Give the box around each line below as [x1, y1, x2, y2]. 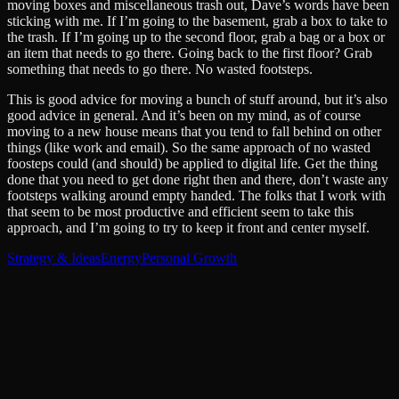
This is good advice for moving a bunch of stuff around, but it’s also [7, 91, 387, 107]
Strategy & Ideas [7, 249, 101, 265]
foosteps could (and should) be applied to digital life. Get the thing [7, 155, 378, 171]
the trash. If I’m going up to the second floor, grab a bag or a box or [7, 28, 385, 45]
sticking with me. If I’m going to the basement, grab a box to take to [7, 12, 387, 28]
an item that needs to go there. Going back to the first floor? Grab [7, 45, 372, 61]
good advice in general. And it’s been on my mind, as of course [7, 107, 361, 123]
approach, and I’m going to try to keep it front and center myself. [7, 219, 370, 235]
